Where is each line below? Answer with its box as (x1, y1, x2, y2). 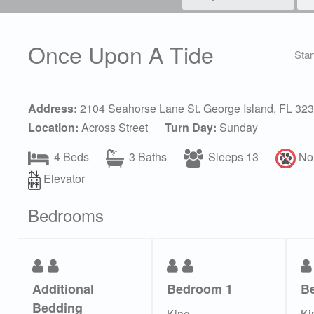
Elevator (41, 170, 86, 186)
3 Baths (126, 148, 167, 165)
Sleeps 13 (205, 148, 259, 165)
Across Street (78, 118, 148, 135)
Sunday (217, 118, 258, 135)
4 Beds (51, 148, 89, 165)
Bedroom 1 (166, 279, 233, 298)
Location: (28, 118, 78, 135)
